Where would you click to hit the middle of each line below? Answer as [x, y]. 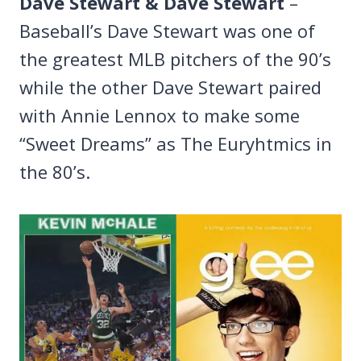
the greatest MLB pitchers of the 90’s [175, 59]
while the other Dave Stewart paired [170, 87]
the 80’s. [55, 172]
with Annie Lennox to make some [160, 116]
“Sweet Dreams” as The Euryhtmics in [176, 144]
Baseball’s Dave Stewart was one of [167, 31]
